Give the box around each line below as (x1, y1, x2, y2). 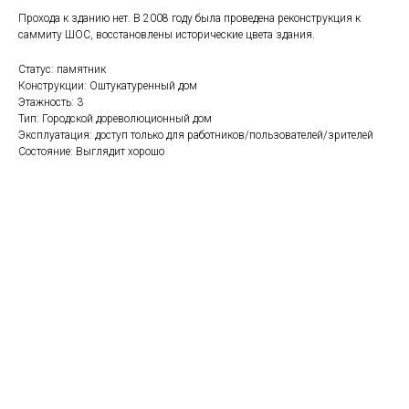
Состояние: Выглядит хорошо (18, 145, 164, 158)
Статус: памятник (18, 63, 106, 76)
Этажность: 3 (18, 96, 83, 109)
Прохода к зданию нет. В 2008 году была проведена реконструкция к (18, 12, 361, 25)
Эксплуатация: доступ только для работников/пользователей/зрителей (18, 129, 373, 142)
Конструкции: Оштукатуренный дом (18, 79, 197, 92)
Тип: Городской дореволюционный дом (18, 112, 212, 125)
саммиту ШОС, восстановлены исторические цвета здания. (18, 28, 315, 41)
